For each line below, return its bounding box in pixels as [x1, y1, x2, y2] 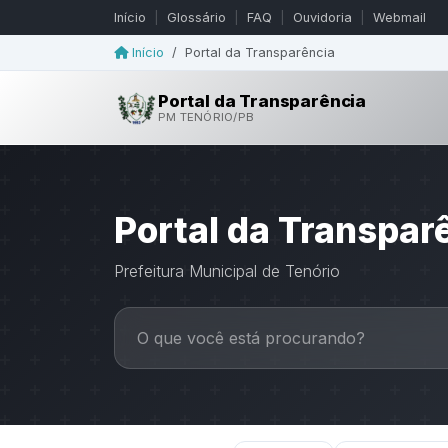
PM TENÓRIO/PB [158, 110, 254, 125]
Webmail [373, 10, 426, 25]
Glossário [167, 10, 226, 25]
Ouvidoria [293, 10, 352, 25]
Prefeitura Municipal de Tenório [114, 261, 340, 282]
